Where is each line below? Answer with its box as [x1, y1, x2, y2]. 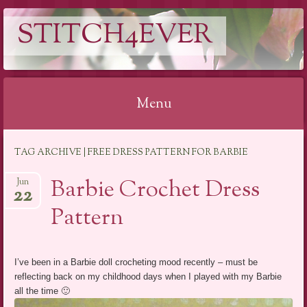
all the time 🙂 [14, 285, 71, 296]
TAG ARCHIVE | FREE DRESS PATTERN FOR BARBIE [14, 147, 249, 160]
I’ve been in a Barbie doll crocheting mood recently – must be [14, 256, 258, 267]
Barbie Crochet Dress [51, 173, 260, 207]
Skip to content [12, 137, 73, 148]
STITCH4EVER [17, 16, 212, 56]
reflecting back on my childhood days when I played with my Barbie [14, 271, 282, 282]
